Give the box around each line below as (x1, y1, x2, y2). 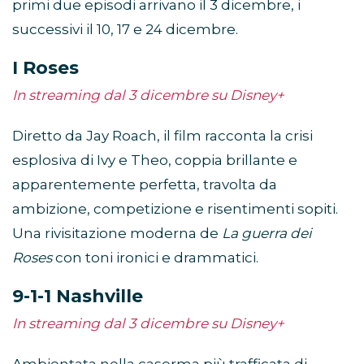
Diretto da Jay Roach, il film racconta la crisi (12, 128, 313, 145)
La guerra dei (222, 225, 312, 242)
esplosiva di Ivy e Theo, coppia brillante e (12, 152, 297, 169)
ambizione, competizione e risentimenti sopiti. (12, 201, 338, 218)
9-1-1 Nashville (12, 285, 143, 308)
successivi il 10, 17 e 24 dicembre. (12, 21, 238, 38)
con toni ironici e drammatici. (52, 249, 258, 266)
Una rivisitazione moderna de (12, 225, 222, 242)
